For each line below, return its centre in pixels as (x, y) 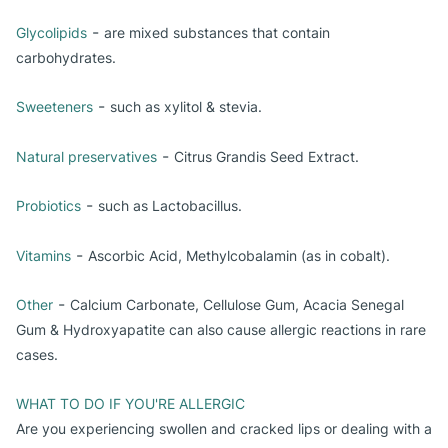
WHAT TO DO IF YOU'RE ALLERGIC (130, 403)
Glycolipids (51, 32)
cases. (37, 354)
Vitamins (43, 255)
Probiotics (48, 205)
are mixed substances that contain (217, 32)
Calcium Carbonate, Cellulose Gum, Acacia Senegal (237, 304)
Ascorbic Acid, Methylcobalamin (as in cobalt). (239, 255)
